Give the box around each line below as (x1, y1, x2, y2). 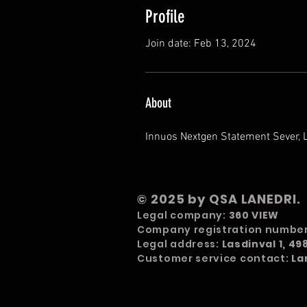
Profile (145, 6, 185, 27)
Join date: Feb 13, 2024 (145, 37, 256, 51)
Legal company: (137, 208, 229, 222)
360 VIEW (228, 208, 280, 222)
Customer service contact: (137, 251, 292, 265)
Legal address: (137, 237, 222, 251)
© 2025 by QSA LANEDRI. (137, 191, 301, 208)
